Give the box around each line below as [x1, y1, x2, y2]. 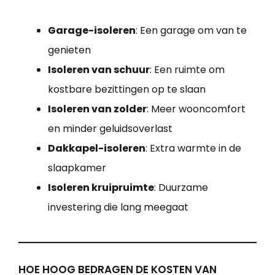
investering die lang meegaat [48, 200, 188, 215]
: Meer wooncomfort [147, 102, 246, 117]
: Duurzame [154, 180, 208, 195]
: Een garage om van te [136, 23, 247, 38]
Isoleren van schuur [48, 63, 150, 77]
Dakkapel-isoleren [48, 141, 145, 156]
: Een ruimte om [150, 63, 225, 77]
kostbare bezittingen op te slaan [48, 82, 206, 97]
